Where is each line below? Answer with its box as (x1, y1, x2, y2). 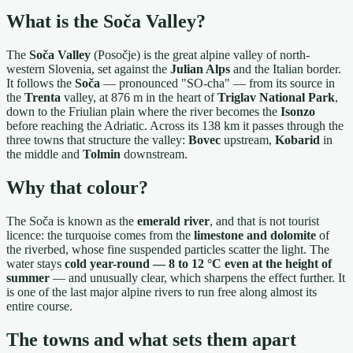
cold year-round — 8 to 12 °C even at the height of (65, 257, 332, 271)
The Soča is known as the (6, 214, 137, 229)
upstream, (221, 133, 275, 147)
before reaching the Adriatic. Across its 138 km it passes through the (6, 119, 344, 133)
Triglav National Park (217, 91, 335, 105)
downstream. (121, 147, 188, 162)
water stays (6, 257, 65, 271)
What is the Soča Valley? (6, 11, 206, 32)
